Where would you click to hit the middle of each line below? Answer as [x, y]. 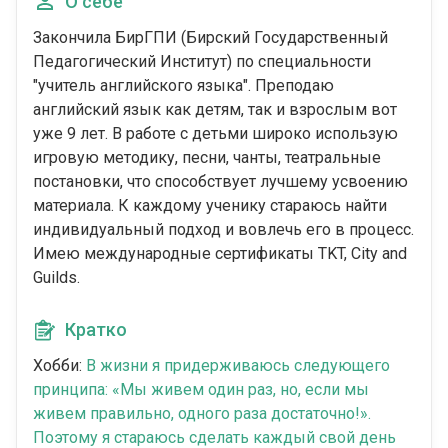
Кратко [96, 330]
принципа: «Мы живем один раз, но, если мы [201, 390]
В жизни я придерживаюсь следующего [238, 366]
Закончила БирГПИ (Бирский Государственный [210, 38]
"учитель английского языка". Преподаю [183, 86]
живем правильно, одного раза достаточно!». [202, 414]
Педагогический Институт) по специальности [202, 62]
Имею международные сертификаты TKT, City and [220, 254]
